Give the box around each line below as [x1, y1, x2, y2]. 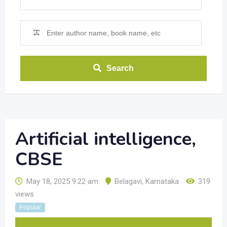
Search [106, 64, 134, 72]
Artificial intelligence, [15, 127, 196, 152]
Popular [19, 204, 41, 211]
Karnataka [145, 177, 179, 186]
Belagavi [115, 177, 142, 186]
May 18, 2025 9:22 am [26, 177, 98, 186]
